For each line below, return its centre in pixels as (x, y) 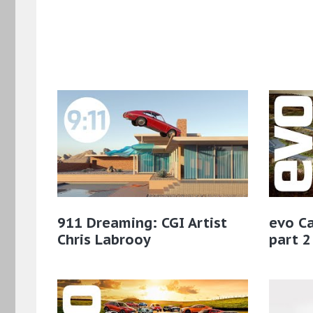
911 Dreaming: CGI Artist (142, 223)
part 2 (290, 240)
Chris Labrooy (104, 240)
